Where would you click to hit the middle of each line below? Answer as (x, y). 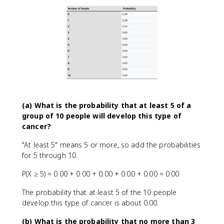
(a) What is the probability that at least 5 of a (107, 105)
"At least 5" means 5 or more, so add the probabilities (111, 144)
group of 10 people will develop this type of (102, 115)
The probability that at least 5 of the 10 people (99, 192)
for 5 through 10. (50, 155)
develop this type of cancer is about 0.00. (90, 202)
